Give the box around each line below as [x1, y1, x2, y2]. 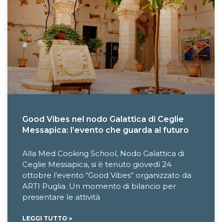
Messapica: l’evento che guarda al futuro [22, 125, 189, 135]
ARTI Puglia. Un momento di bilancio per [22, 181, 176, 191]
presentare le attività [22, 192, 100, 202]
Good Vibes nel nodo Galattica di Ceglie [22, 114, 184, 124]
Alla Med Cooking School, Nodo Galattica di [22, 148, 184, 158]
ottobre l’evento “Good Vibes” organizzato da [22, 170, 191, 180]
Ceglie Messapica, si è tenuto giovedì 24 [22, 159, 171, 169]
